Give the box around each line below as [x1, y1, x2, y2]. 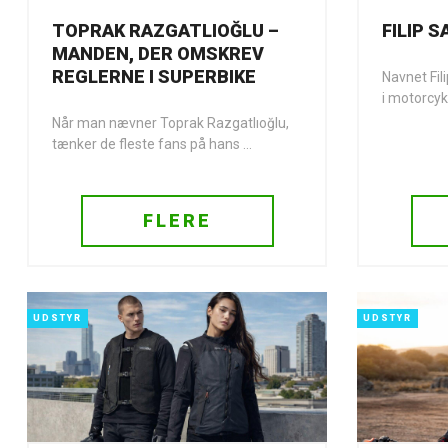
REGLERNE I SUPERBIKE [52, 66, 256, 88]
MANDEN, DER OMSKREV [52, 43, 264, 65]
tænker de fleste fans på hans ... [52, 136, 252, 153]
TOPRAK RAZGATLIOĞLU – [52, 20, 279, 42]
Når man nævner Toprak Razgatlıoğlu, [52, 115, 289, 132]
